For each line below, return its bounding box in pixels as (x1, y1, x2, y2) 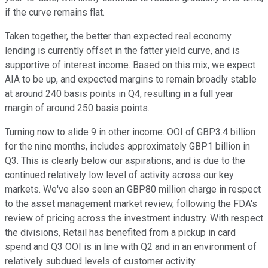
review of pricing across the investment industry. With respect (5, 212, 263, 224)
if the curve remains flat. (5, 7, 105, 19)
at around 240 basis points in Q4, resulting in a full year (5, 88, 233, 100)
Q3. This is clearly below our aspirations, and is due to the (5, 155, 245, 167)
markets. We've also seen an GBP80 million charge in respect (5, 184, 261, 196)
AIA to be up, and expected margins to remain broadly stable (5, 74, 257, 86)
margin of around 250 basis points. (5, 102, 150, 114)
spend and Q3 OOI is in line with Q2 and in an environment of (5, 241, 257, 253)
